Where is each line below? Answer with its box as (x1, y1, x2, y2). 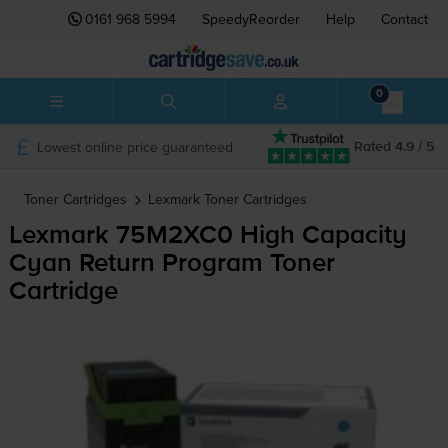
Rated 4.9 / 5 (354, 139, 434, 154)
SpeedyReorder (202, 9, 300, 29)
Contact (381, 9, 428, 29)
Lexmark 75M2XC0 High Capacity (8, 223, 407, 250)
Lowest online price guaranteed (36, 136, 233, 157)
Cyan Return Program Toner (8, 251, 335, 278)
